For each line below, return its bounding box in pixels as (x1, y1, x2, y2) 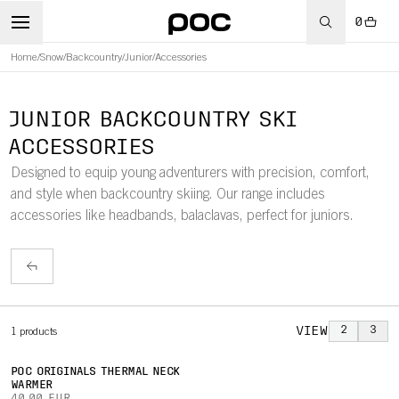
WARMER (11, 380, 53, 391)
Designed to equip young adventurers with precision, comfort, (11, 167, 370, 181)
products (20, 326, 57, 338)
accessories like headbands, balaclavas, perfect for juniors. (11, 209, 354, 224)
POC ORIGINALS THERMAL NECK (11, 367, 180, 378)
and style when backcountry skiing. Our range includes (11, 188, 325, 202)
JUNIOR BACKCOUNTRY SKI (8, 110, 297, 132)
